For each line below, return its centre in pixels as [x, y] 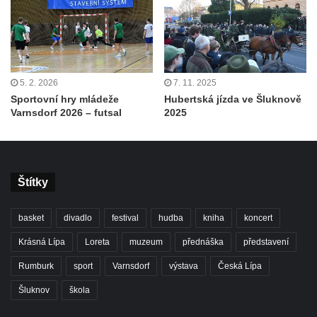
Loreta [97, 242]
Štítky [33, 183]
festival [125, 218]
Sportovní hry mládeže [65, 99]
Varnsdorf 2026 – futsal [66, 113]
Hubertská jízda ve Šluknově [233, 99]
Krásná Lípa [42, 242]
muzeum [146, 242]
